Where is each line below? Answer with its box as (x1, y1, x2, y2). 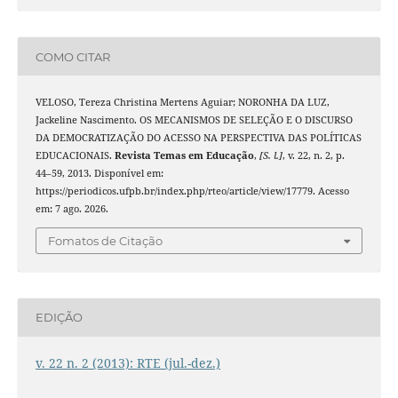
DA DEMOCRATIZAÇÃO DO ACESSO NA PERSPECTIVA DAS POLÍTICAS (35, 131, 362, 145)
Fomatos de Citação (48, 233, 163, 248)
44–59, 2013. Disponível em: (35, 167, 163, 180)
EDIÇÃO (35, 310, 83, 325)
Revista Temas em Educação (114, 149, 254, 163)
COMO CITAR (35, 49, 110, 64)
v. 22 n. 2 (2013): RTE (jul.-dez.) (35, 354, 220, 371)
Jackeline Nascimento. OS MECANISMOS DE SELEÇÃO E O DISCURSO (35, 114, 353, 127)
